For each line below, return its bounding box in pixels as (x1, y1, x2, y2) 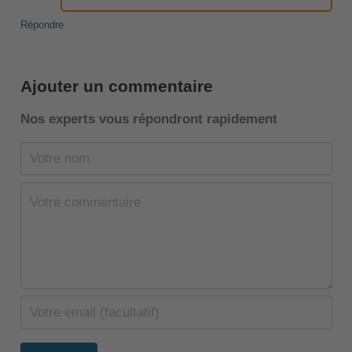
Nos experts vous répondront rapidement (20, 111, 277, 126)
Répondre (20, 18, 64, 31)
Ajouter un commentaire (20, 76, 213, 96)
